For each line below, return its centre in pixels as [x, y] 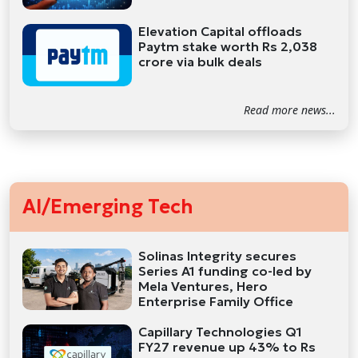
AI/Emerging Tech [108, 207]
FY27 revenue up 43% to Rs [227, 347]
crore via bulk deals [201, 62]
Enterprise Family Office [216, 301]
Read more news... [290, 109]
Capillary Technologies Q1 [221, 332]
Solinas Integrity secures [218, 255]
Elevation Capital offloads [221, 32]
